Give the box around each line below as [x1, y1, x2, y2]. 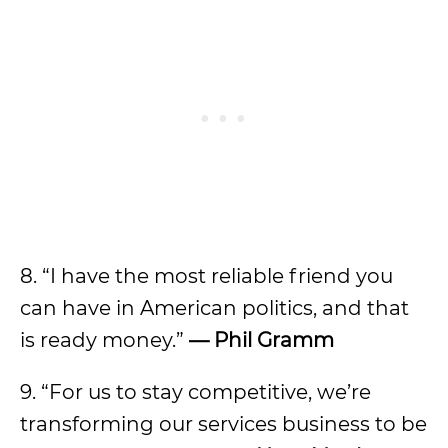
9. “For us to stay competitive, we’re [20, 380, 371, 404]
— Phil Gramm [189, 328, 334, 352]
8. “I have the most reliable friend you [20, 264, 393, 288]
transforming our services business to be [20, 412, 427, 436]
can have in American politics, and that [20, 296, 409, 320]
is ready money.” [20, 328, 189, 352]
